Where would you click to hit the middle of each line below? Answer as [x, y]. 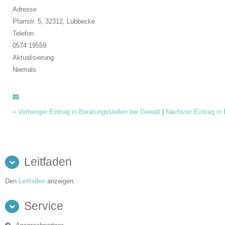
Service [44, 206]
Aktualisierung [33, 57]
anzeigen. [60, 181]
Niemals [24, 69]
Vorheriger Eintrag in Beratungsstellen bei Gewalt [89, 111]
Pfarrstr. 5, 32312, [40, 21]
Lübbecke [81, 21]
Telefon [23, 33]
